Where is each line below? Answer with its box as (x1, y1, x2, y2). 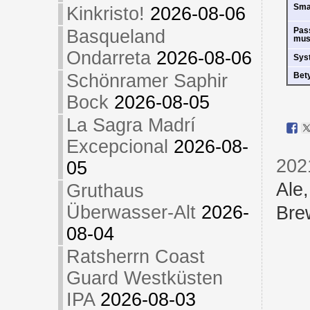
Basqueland (66, 26, 165, 47)
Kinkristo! (66, 3, 145, 24)
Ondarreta (66, 48, 151, 69)
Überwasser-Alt (66, 202, 196, 223)
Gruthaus (66, 181, 144, 201)
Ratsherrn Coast (66, 246, 205, 267)
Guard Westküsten (66, 268, 223, 289)
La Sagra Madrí (66, 115, 196, 136)
